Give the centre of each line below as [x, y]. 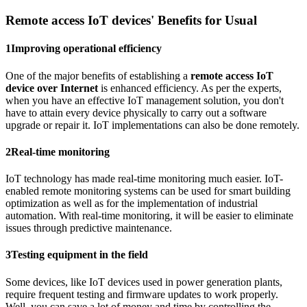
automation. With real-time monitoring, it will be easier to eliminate [149, 216]
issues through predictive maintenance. [89, 228]
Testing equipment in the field [79, 255]
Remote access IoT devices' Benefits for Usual [131, 21]
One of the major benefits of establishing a [98, 75]
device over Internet [53, 88]
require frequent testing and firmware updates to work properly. [142, 294]
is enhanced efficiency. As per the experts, [191, 88]
